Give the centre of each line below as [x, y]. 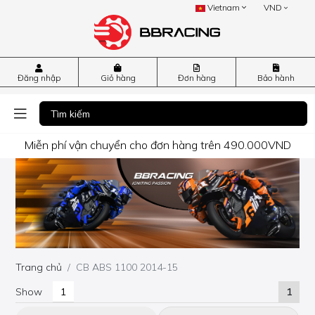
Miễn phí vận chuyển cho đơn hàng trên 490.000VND [157, 144]
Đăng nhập [39, 78]
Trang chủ [39, 268]
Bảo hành [276, 78]
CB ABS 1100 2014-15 [127, 268]
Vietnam [224, 7]
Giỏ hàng [118, 78]
